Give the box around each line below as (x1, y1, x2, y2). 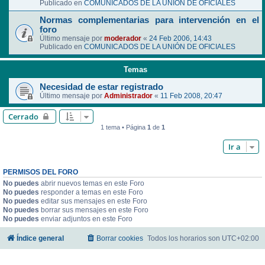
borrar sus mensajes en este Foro (39, 206, 148, 215)
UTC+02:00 (222, 234, 259, 243)
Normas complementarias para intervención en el (40, 15, 259, 25)
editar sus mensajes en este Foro (39, 197, 147, 206)
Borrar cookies (96, 234, 143, 243)
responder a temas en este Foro (39, 188, 143, 197)
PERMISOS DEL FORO (3, 169, 78, 176)
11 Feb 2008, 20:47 (160, 92, 222, 101)
